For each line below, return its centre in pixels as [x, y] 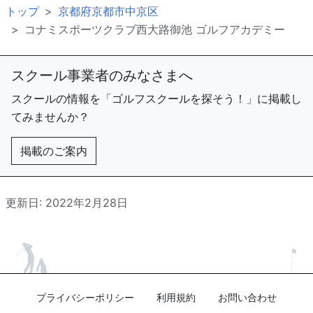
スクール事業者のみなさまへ [102, 75]
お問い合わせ [247, 297]
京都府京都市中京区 [108, 11]
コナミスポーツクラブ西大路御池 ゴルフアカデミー [155, 29]
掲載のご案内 [54, 151]
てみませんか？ [50, 117]
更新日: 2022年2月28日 [67, 203]
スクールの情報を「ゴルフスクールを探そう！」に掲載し [156, 99]
